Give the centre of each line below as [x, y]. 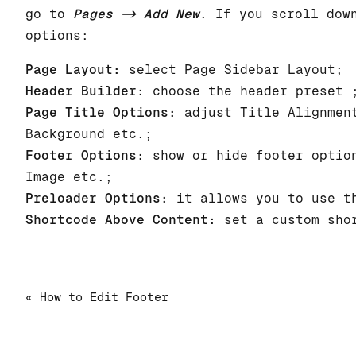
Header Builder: [85, 91]
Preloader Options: [97, 199]
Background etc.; [89, 134]
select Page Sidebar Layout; [232, 70]
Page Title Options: [101, 113]
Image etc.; [69, 177]
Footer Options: [85, 156]
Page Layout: [73, 70]
